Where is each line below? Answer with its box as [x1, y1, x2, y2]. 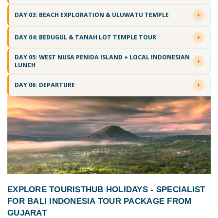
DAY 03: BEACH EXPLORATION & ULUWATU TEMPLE [14, 11, 169, 19]
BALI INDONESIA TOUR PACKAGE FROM [27, 196, 192, 206]
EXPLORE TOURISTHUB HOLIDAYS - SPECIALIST [7, 184, 205, 195]
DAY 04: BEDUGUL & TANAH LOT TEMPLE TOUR [14, 33, 156, 41]
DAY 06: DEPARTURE [14, 80, 75, 89]
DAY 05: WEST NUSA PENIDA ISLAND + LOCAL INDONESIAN [14, 53, 190, 61]
